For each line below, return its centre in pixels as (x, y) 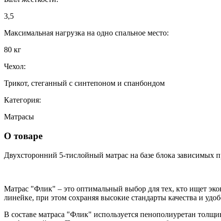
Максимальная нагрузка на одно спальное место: (86, 33)
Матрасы (19, 117)
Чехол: (15, 67)
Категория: (22, 100)
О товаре (23, 136)
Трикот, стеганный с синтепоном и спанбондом (84, 83)
